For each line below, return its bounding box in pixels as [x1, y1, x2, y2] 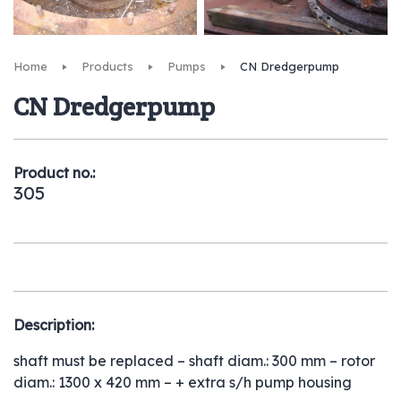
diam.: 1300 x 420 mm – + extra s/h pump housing [13, 372, 352, 391]
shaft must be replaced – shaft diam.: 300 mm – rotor [13, 351, 375, 370]
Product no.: [13, 163, 95, 182]
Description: [13, 315, 94, 334]
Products [81, 58, 133, 73]
